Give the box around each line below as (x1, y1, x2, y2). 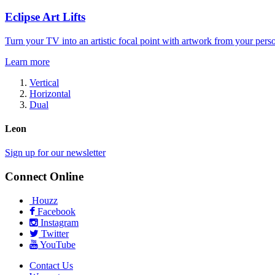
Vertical (29, 77, 59, 88)
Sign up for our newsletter (5, 147, 106, 158)
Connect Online (5, 169, 83, 183)
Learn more (5, 56, 50, 67)
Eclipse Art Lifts (5, 10, 85, 23)
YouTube (38, 239, 76, 250)
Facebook (35, 206, 76, 217)
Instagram (38, 217, 79, 228)
